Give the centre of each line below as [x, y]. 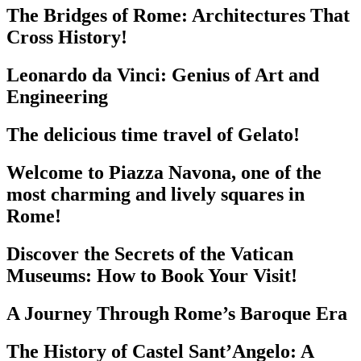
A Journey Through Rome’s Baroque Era [177, 313]
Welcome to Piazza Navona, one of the [164, 173]
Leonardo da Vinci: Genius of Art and [163, 75]
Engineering [57, 97]
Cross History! [67, 37]
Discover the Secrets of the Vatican [150, 254]
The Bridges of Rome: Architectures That [178, 16]
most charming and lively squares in [156, 195]
